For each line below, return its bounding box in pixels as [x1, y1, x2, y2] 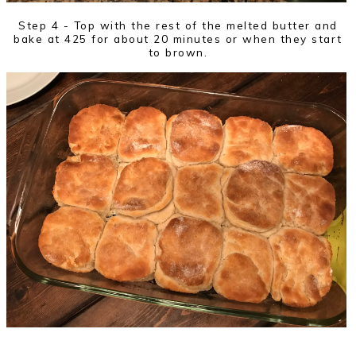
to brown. [148, 45, 208, 60]
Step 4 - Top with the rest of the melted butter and [18, 18, 338, 33]
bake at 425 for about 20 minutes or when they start [14, 32, 342, 46]
